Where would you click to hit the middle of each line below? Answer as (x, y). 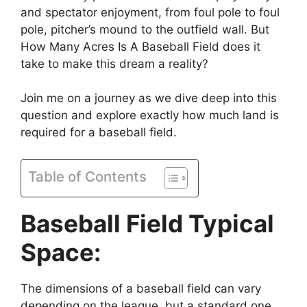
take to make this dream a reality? (114, 63)
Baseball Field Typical (147, 223)
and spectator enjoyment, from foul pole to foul (150, 12)
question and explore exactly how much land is (150, 115)
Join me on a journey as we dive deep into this (149, 98)
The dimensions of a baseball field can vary (141, 288)
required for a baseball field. (99, 133)
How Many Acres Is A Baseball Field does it (140, 46)
